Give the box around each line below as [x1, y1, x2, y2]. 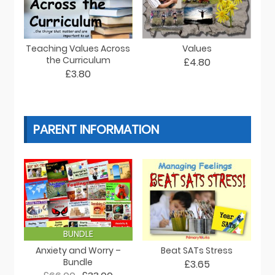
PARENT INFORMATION [33, 120, 159, 138]
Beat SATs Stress [161, 244, 233, 257]
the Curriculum [45, 53, 110, 66]
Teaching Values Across [26, 42, 131, 55]
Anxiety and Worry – [35, 244, 121, 257]
